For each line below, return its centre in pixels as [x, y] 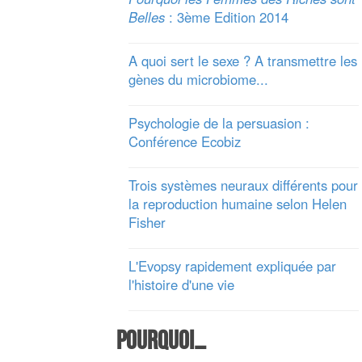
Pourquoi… [161, 342]
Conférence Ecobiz [184, 142]
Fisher [147, 223]
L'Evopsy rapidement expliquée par [232, 266]
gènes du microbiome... [198, 80]
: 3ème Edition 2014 [226, 17]
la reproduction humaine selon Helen [237, 204]
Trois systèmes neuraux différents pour [243, 185]
